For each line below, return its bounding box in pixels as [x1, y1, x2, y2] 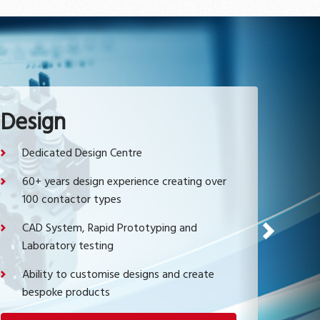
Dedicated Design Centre [22, 144, 142, 164]
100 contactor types [22, 191, 121, 210]
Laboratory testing [22, 237, 114, 256]
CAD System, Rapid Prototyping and [22, 219, 197, 239]
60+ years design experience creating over [22, 173, 226, 192]
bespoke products [22, 284, 110, 303]
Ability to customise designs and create [22, 266, 214, 285]
